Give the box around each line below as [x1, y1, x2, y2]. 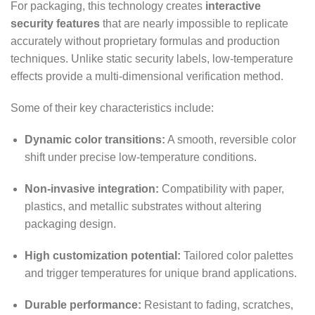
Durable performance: [25, 299, 141, 311]
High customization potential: [25, 250, 181, 262]
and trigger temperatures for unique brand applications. [25, 267, 297, 280]
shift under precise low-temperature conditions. [25, 151, 257, 164]
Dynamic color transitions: [25, 134, 165, 146]
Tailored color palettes [181, 250, 293, 262]
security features [11, 18, 100, 30]
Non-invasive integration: [25, 183, 159, 195]
